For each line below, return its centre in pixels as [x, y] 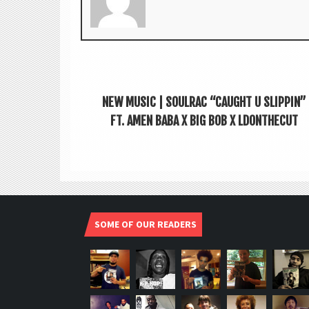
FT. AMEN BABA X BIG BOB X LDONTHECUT [205, 121]
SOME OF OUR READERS [147, 225]
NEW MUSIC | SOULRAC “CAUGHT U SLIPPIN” [205, 102]
